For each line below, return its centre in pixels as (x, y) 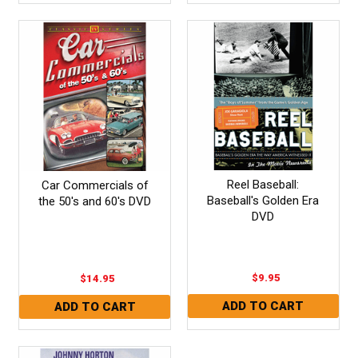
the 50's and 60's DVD (95, 201)
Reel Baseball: (263, 184)
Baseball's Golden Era (263, 200)
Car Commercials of (95, 185)
